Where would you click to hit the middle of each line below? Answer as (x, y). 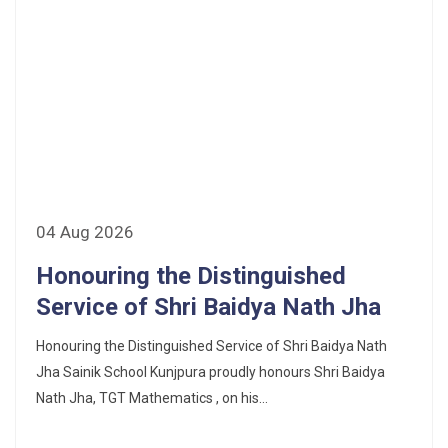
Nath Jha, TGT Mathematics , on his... (152, 397)
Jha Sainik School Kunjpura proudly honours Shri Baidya (210, 371)
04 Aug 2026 (85, 231)
